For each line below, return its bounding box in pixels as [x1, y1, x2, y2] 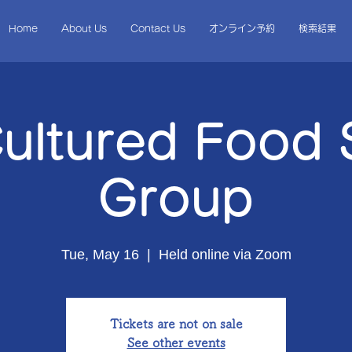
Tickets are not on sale [109, 317, 243, 330]
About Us [60, 24, 107, 33]
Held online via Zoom [158, 247, 291, 262]
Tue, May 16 [60, 247, 139, 262]
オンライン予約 [208, 24, 275, 33]
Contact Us [130, 24, 185, 33]
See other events [126, 336, 225, 349]
